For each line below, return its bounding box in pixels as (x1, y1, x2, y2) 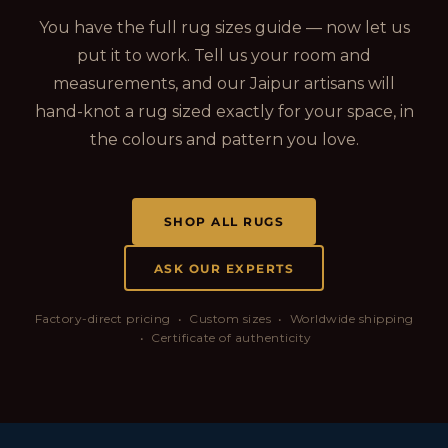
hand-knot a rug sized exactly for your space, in (34, 102, 414, 122)
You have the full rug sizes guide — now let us (38, 18, 410, 38)
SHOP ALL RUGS (163, 214, 285, 230)
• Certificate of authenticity (136, 330, 312, 346)
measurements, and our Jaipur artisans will (53, 74, 395, 94)
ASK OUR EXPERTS (153, 260, 295, 276)
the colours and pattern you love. (89, 130, 359, 150)
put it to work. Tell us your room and (77, 46, 371, 66)
